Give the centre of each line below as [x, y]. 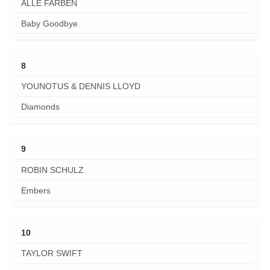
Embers [36, 190]
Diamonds [40, 107]
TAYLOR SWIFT [52, 253]
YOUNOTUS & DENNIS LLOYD [80, 86]
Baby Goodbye [49, 23]
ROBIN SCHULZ [52, 170]
